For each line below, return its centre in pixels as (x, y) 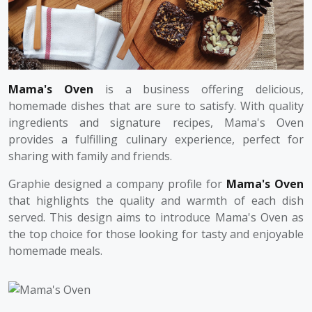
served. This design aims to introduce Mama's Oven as (156, 217)
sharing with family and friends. (90, 156)
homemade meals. (55, 251)
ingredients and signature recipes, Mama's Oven (156, 123)
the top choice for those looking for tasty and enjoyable (156, 234)
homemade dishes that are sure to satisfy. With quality (156, 106)
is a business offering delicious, (198, 89)
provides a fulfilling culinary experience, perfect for (156, 139)
